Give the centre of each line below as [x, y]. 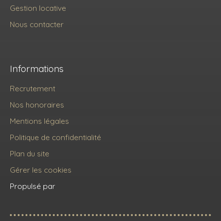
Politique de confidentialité [55, 137]
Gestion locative [38, 8]
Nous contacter [37, 24]
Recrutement [33, 88]
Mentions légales [39, 121]
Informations [37, 68]
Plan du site [30, 153]
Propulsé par [33, 186]
